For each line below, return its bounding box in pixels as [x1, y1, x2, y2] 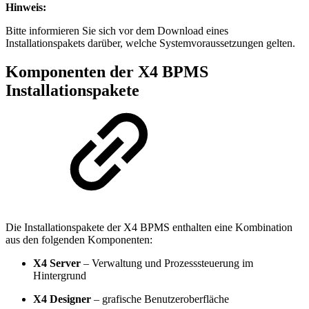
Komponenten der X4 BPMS [6, 63, 208, 81]
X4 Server [33, 257, 81, 270]
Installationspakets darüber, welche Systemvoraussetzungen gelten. [6, 37, 295, 49]
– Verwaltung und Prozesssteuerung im [81, 257, 253, 270]
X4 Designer [33, 293, 91, 306]
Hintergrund [33, 270, 86, 282]
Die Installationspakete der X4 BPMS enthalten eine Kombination [6, 221, 292, 234]
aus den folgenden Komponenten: [6, 234, 152, 246]
